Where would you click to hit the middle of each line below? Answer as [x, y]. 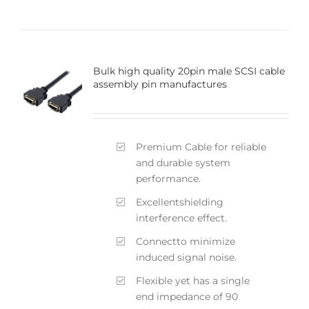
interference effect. [182, 218]
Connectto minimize [186, 241]
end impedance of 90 [187, 296]
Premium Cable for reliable [201, 147]
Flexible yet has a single [193, 280]
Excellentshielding [180, 202]
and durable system [183, 162]
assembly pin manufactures [160, 84]
